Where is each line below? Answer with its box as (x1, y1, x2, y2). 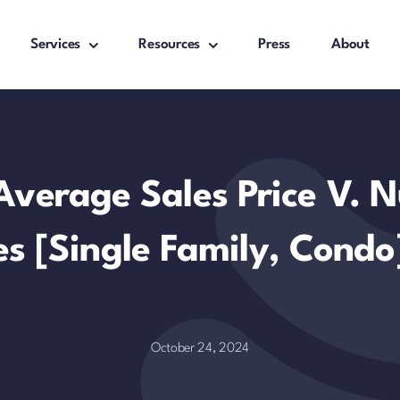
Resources (138, 37, 201, 52)
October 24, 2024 (150, 341, 250, 355)
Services (30, 37, 81, 52)
